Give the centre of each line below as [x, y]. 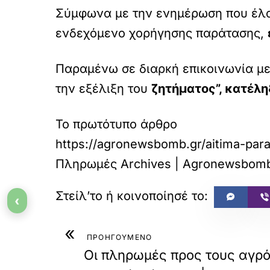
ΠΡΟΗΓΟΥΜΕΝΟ [120, 237]
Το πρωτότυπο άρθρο [116, 124]
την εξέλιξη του [103, 88]
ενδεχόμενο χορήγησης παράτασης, [162, 33]
